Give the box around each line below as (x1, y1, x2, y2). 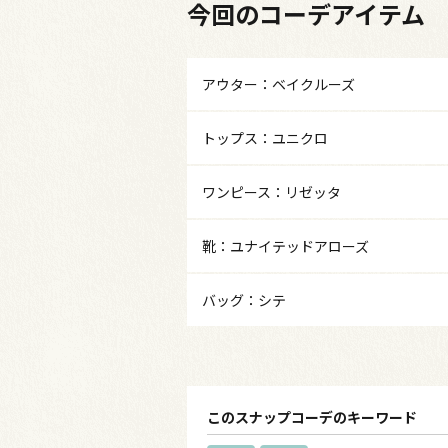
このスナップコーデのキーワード (207, 407, 417, 428)
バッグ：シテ (202, 290, 286, 311)
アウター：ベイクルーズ (202, 74, 355, 95)
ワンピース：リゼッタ (202, 182, 341, 203)
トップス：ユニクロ (202, 128, 328, 149)
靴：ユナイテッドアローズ (202, 236, 369, 257)
